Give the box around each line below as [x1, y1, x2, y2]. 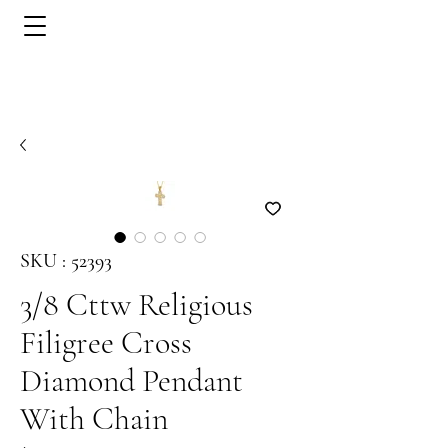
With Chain [20, 399, 168, 438]
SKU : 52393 [20, 249, 112, 273]
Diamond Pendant [20, 361, 243, 400]
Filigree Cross [20, 323, 192, 362]
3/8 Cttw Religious [20, 285, 253, 324]
